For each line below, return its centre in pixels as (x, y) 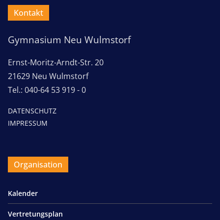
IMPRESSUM (28, 123)
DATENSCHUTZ (32, 111)
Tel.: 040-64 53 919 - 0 (47, 90)
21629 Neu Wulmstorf (48, 76)
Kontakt (28, 13)
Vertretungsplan (35, 214)
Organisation (38, 165)
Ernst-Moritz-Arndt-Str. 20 (56, 63)
